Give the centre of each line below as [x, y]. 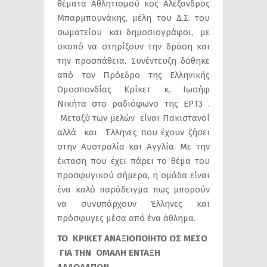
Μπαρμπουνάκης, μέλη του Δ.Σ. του [133, 18]
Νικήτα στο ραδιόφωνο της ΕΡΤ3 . [133, 103]
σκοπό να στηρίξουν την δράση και [133, 46]
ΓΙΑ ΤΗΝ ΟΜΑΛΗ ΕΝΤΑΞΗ [109, 252]
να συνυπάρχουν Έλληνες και [133, 204]
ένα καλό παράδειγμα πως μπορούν [133, 189]
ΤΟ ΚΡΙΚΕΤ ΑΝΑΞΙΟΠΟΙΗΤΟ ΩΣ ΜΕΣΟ [132, 238]
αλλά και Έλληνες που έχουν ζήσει [133, 132]
